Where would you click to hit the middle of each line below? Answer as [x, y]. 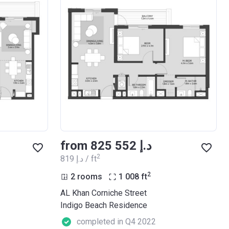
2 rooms [86, 176]
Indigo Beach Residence [104, 205]
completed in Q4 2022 [116, 221]
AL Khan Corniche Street [104, 193]
